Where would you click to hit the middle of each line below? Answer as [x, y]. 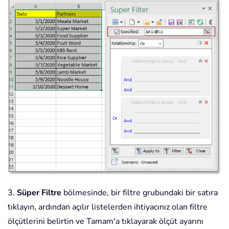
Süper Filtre [39, 193]
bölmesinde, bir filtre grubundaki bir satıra [140, 193]
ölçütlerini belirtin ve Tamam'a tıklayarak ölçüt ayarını [106, 222]
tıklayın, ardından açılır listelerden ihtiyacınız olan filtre [108, 207]
